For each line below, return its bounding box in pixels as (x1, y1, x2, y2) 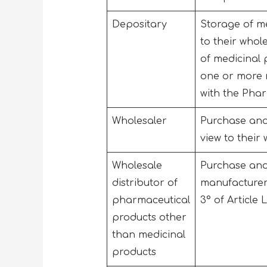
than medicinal (111, 229, 185, 240)
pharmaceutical (111, 194, 190, 206)
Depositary (111, 18, 170, 30)
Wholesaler (111, 115, 170, 126)
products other (111, 212, 187, 223)
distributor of (111, 177, 178, 188)
